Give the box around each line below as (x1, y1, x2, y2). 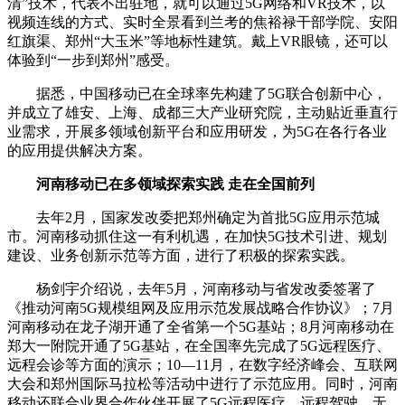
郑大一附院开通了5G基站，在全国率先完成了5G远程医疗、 (7, 337, 391, 353)
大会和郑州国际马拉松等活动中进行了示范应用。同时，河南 (7, 375, 398, 391)
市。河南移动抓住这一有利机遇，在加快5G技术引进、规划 (7, 228, 387, 244)
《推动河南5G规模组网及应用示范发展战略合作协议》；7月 (7, 299, 394, 316)
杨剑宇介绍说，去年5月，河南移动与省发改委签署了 (7, 280, 376, 297)
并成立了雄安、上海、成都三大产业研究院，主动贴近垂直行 (7, 104, 398, 120)
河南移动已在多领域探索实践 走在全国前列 (36, 175, 315, 192)
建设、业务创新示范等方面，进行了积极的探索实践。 (7, 247, 354, 263)
